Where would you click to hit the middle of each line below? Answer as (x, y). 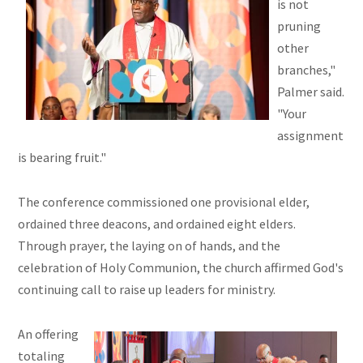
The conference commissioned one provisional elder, (164, 202)
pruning (299, 26)
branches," (307, 70)
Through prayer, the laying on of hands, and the (149, 246)
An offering (49, 334)
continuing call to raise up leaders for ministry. (147, 290)
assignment (311, 136)
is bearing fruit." (62, 158)
